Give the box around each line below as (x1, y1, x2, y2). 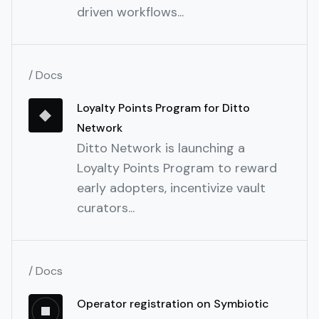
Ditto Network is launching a (77, 140, 245, 157)
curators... (77, 199, 135, 217)
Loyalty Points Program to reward (77, 159, 277, 177)
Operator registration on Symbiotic (77, 296, 269, 312)
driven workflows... (77, 4, 184, 21)
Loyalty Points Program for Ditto (77, 100, 250, 116)
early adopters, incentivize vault (77, 179, 266, 197)
